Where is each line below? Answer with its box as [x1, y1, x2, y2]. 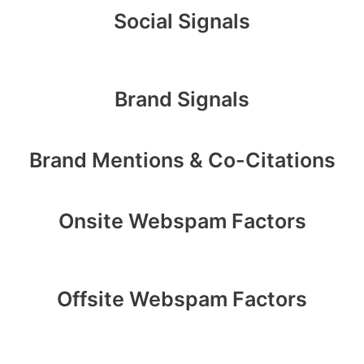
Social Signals [114, 9, 250, 34]
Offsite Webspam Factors [57, 286, 307, 311]
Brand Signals [115, 86, 249, 111]
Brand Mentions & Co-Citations [28, 148, 336, 173]
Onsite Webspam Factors [58, 209, 306, 234]
